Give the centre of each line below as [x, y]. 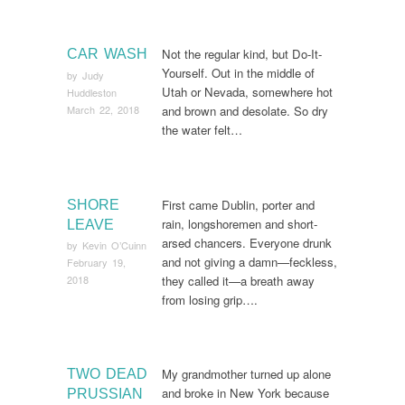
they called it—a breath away [238, 280]
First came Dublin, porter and [238, 204]
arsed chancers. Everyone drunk [247, 242]
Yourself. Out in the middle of [238, 73]
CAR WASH [107, 54]
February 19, [96, 263]
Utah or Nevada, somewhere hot [247, 92]
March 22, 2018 [103, 109]
